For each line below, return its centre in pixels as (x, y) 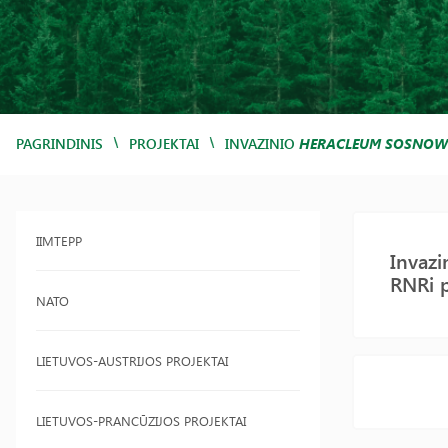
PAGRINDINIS (59, 143)
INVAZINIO (262, 143)
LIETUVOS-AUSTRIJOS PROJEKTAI (132, 360)
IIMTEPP (59, 240)
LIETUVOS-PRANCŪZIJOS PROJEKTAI (141, 420)
